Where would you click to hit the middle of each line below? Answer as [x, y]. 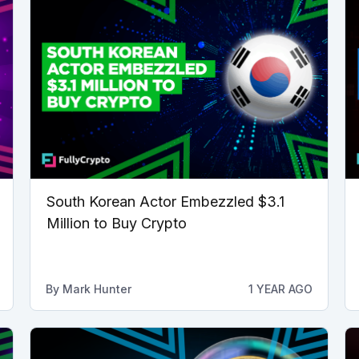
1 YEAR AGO [280, 288]
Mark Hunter [97, 288]
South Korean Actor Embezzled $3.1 [165, 201]
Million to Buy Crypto [116, 223]
